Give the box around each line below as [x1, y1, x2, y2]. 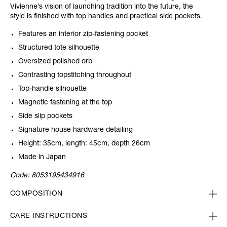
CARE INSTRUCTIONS [10, 213, 88, 220]
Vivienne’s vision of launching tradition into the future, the [10, 4, 193, 11]
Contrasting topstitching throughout [18, 72, 131, 80]
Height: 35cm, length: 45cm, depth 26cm [18, 140, 150, 148]
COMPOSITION [10, 191, 63, 198]
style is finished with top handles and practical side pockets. [10, 13, 202, 21]
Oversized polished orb [18, 58, 94, 66]
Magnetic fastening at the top [18, 99, 112, 107]
